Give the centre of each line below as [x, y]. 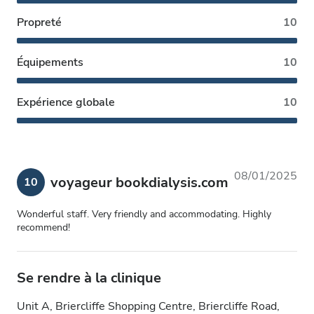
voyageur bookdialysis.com [139, 182]
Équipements [50, 62]
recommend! [43, 227]
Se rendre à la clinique [89, 278]
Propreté [39, 22]
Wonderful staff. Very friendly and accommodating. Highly [144, 214]
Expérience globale [66, 102]
